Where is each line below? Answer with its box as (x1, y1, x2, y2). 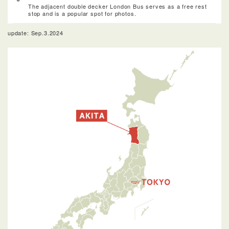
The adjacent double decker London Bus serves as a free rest (28, 2, 207, 10)
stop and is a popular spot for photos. (28, 9, 136, 17)
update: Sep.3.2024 (8, 28, 63, 37)
